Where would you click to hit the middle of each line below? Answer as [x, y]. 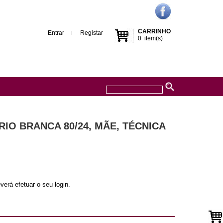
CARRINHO [154, 31]
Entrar [56, 33]
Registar [92, 33]
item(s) [152, 38]
